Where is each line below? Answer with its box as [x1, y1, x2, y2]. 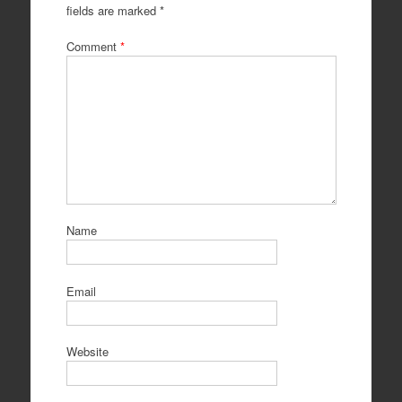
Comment [66, 37, 120, 55]
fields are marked [66, 2, 160, 20]
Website [66, 343, 109, 361]
